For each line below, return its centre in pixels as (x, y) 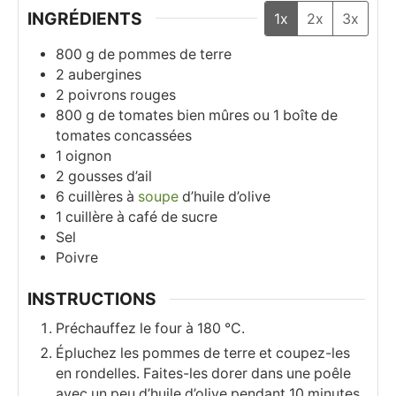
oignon (88, 156)
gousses (95, 177)
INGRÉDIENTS (85, 18)
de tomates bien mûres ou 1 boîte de (218, 116)
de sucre (189, 217)
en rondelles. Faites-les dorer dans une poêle (203, 373)
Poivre (77, 258)
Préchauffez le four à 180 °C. (150, 328)
